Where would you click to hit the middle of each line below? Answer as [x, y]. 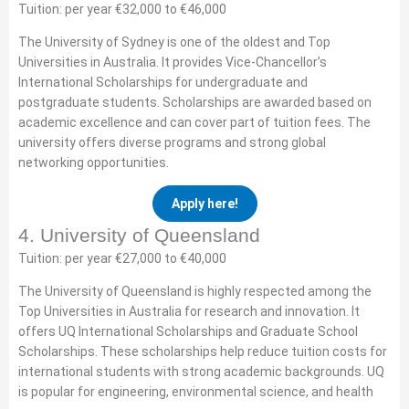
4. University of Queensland [139, 235]
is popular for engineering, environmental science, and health [196, 392]
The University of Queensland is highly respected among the [195, 291]
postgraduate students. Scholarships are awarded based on [195, 102]
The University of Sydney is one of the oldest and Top [174, 42]
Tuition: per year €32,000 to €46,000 [122, 9]
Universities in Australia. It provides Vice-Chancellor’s [173, 62]
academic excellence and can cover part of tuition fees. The [194, 122]
